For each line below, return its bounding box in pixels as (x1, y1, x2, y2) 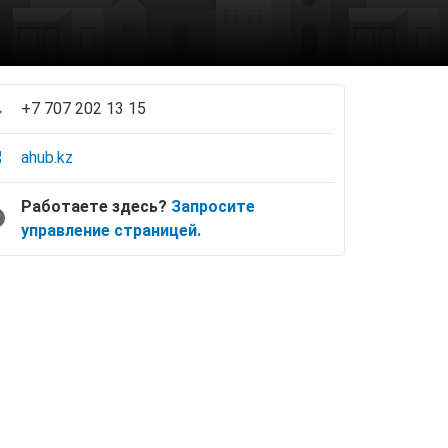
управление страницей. (21, 221, 201, 240)
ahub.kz (21, 148, 73, 167)
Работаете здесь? (21, 197, 171, 216)
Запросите (171, 197, 255, 216)
